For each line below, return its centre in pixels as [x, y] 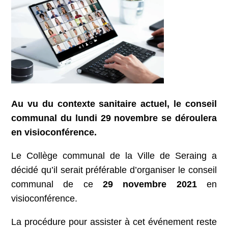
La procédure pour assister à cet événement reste [114, 222]
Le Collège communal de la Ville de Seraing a [114, 155]
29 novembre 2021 [150, 184]
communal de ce [57, 184]
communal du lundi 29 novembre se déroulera [114, 118]
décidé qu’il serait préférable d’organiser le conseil [114, 170]
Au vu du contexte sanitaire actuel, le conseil [114, 104]
